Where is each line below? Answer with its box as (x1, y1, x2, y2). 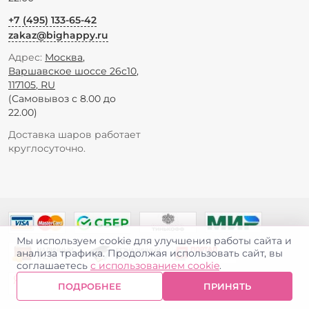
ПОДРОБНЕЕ (57, 280, 121, 292)
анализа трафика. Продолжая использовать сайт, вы (17, 247, 283, 259)
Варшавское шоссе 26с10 (8, 64, 137, 77)
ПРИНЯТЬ (203, 280, 252, 292)
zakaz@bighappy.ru (8, 28, 108, 41)
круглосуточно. (8, 141, 86, 154)
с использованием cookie (90, 259, 219, 272)
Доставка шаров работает (8, 128, 141, 141)
